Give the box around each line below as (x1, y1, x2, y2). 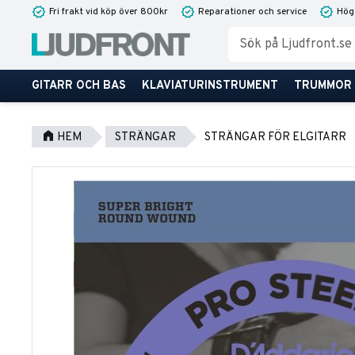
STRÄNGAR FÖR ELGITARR (204, 130, 346, 145)
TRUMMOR (294, 78, 352, 94)
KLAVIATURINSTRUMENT (142, 78, 278, 94)
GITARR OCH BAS (32, 78, 126, 94)
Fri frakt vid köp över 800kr (49, 6, 168, 18)
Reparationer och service (198, 6, 307, 18)
